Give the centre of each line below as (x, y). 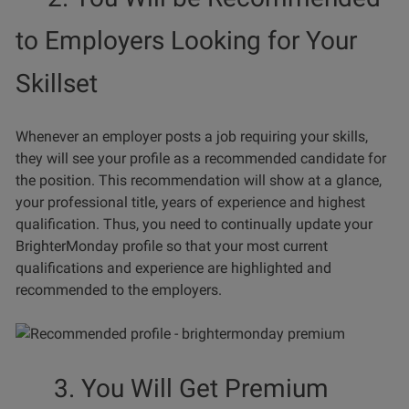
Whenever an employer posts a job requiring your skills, (192, 137)
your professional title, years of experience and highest (190, 203)
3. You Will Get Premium (172, 389)
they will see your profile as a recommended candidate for (201, 159)
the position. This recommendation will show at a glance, (199, 181)
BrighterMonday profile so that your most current (172, 246)
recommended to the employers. (119, 290)
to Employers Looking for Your (186, 41)
